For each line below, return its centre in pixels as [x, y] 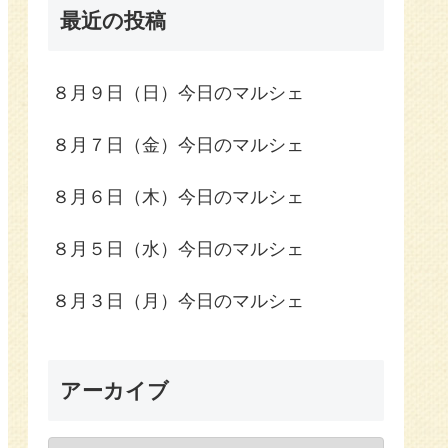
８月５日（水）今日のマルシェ [178, 249]
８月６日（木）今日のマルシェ [178, 197]
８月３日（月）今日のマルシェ [178, 301]
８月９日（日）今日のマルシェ [178, 93]
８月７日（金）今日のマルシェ [178, 145]
